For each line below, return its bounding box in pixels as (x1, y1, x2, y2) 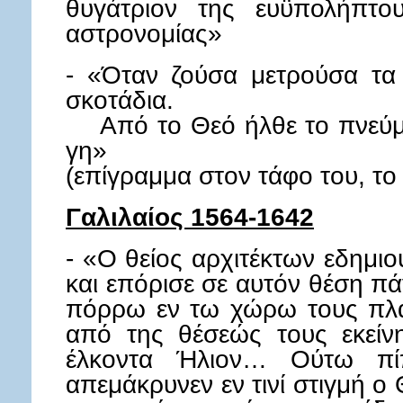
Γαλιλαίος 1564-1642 (66, 202, 314, 231)
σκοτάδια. (66, 85, 174, 114)
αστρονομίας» (66, 19, 222, 48)
